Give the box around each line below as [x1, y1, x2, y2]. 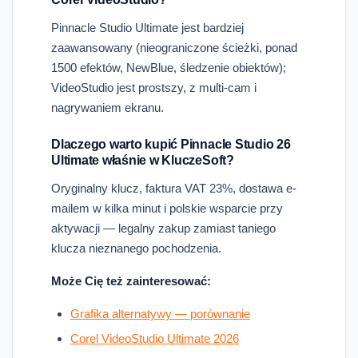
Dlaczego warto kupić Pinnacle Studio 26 [51, 137, 291, 151]
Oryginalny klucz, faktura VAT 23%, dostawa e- [51, 181, 296, 195]
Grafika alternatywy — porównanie [70, 306, 250, 320]
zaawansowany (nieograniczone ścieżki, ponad [51, 40, 297, 54]
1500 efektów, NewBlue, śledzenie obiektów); [51, 60, 286, 74]
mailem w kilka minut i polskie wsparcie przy [51, 201, 283, 215]
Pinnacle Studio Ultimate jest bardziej [51, 20, 244, 34]
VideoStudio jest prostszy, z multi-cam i [51, 80, 257, 94]
